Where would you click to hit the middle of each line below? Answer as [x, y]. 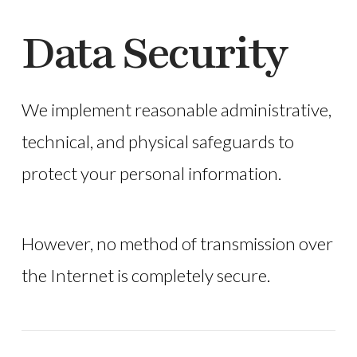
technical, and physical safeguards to [157, 141]
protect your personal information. [151, 173]
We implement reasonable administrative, [176, 109]
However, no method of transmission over [177, 244]
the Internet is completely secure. [145, 276]
